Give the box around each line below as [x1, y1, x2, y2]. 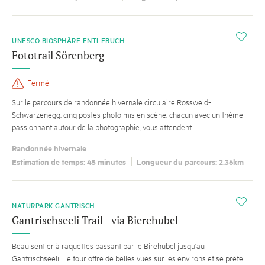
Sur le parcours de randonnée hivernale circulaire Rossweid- [12, 96, 211, 107]
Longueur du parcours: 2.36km [137, 156, 244, 168]
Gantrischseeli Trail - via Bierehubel [12, 213, 178, 228]
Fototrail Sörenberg [12, 47, 104, 62]
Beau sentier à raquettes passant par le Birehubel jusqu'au [12, 240, 205, 251]
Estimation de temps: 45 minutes [12, 156, 126, 168]
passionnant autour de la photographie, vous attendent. [12, 121, 193, 132]
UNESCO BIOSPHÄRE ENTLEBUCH [12, 35, 128, 46]
